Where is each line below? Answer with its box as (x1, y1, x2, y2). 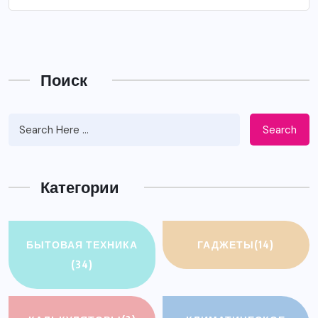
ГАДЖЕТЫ (197, 238, 255, 251)
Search (263, 122, 297, 137)
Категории (40, 177, 119, 197)
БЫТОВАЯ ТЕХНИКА (26, 238, 138, 251)
